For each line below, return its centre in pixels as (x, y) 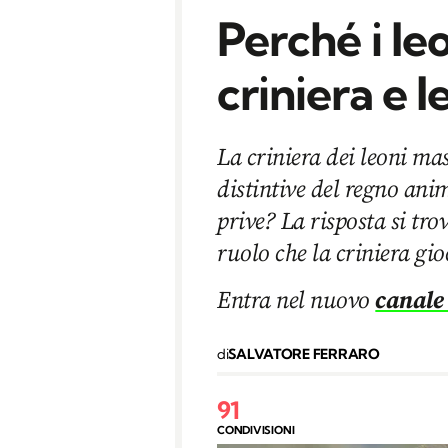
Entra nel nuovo (296, 299)
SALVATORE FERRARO (304, 353)
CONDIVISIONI (256, 429)
